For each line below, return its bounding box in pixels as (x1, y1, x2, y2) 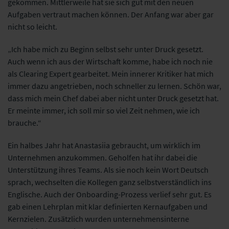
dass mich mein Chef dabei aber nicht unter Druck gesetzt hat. (8, 93, 219, 103)
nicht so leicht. (8, 21, 57, 32)
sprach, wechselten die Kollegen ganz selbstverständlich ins (8, 176, 212, 187)
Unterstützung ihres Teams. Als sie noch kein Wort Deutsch (8, 164, 209, 175)
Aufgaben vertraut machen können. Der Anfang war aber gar (8, 9, 214, 19)
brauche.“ (8, 117, 43, 128)
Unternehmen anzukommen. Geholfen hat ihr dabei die (8, 152, 197, 163)
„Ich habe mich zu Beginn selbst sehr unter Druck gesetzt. (8, 43, 203, 54)
